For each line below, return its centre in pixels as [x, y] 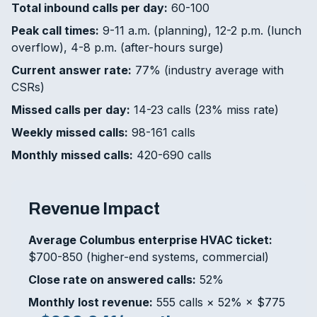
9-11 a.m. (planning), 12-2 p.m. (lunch [200, 30]
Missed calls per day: [71, 110]
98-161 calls [162, 132]
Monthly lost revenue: [91, 302]
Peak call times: [55, 30]
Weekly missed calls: [70, 132]
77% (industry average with [208, 70]
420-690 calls [172, 155]
